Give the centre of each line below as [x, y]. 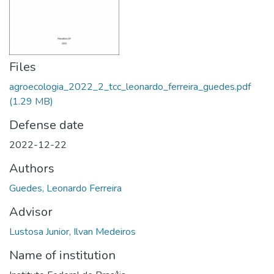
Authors [32, 168]
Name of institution [62, 255]
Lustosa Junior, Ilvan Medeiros [72, 231]
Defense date [46, 125]
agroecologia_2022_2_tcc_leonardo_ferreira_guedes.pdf [130, 87]
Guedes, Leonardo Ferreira [65, 188]
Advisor [31, 212]
